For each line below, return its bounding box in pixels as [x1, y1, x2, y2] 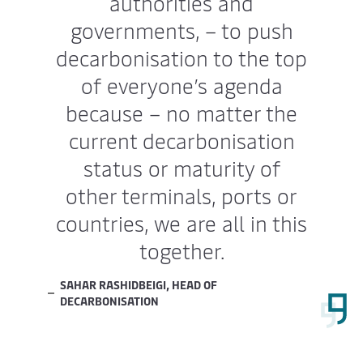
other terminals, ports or [66, 181, 297, 210]
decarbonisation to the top [56, 43, 307, 72]
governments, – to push [70, 15, 293, 45]
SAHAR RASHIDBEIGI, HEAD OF [60, 277, 216, 293]
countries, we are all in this [56, 208, 307, 237]
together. [139, 236, 224, 265]
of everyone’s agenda [80, 70, 283, 100]
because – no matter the [66, 98, 297, 127]
